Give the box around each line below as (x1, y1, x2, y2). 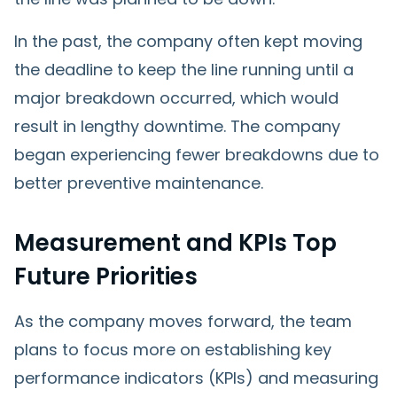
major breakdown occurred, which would (14, 86, 339, 109)
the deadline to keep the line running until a (14, 58, 354, 81)
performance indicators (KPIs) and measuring (14, 366, 378, 389)
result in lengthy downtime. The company (14, 114, 340, 137)
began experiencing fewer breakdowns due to (14, 143, 379, 166)
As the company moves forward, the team (14, 309, 352, 332)
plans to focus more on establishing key (14, 338, 331, 361)
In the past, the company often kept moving (14, 29, 362, 52)
